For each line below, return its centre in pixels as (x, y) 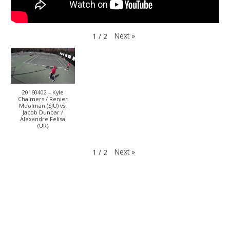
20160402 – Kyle (43, 92)
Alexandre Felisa (43, 119)
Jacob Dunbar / (43, 112)
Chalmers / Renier (43, 99)
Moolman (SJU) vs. (43, 106)
